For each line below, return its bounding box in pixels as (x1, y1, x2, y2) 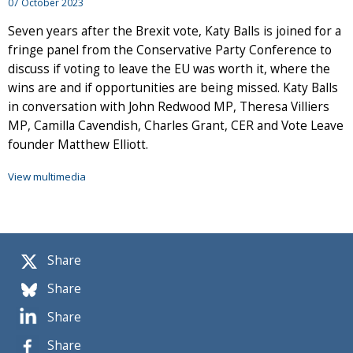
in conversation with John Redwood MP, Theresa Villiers (8, 98, 329, 115)
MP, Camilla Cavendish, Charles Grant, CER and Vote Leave (8, 117, 344, 134)
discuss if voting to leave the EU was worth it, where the (8, 60, 330, 77)
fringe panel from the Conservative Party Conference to (8, 41, 332, 58)
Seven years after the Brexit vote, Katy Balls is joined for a (8, 22, 341, 39)
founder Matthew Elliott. (8, 136, 148, 153)
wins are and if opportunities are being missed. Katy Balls (8, 79, 338, 96)
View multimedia (8, 169, 86, 184)
